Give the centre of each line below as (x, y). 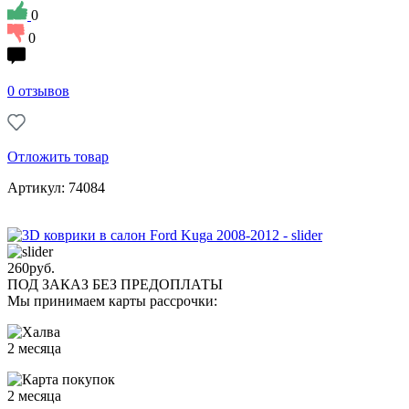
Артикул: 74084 (56, 187)
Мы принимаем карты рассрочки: (112, 300)
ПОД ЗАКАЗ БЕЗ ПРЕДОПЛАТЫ (115, 284)
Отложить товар (58, 156)
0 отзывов (38, 90)
